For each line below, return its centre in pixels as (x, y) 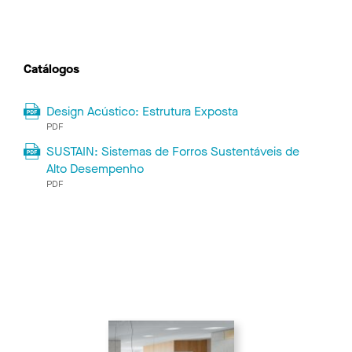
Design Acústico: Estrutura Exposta (143, 111)
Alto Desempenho (95, 168)
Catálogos (51, 68)
